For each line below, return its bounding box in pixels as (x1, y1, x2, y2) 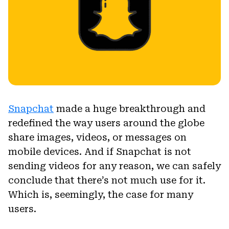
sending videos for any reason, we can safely (8, 160, 221, 171)
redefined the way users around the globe (8, 117, 204, 128)
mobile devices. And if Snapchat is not (8, 146, 191, 157)
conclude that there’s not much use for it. (8, 174, 205, 186)
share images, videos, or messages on (8, 131, 187, 143)
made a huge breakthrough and (54, 103, 205, 114)
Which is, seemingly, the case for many (8, 189, 193, 200)
